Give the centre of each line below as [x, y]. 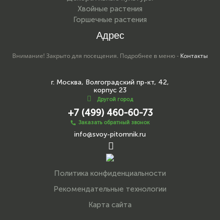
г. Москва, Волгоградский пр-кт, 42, [110, 82]
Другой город [115, 99]
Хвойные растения [110, 9]
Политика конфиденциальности [110, 173]
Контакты [194, 56]
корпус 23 [110, 90]
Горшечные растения [110, 20]
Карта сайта [110, 205]
